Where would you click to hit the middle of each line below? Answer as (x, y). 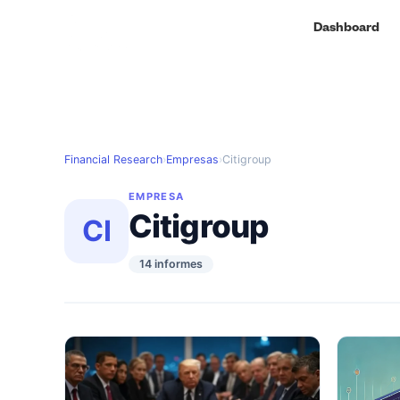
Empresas (192, 159)
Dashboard (346, 29)
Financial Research (113, 159)
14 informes (171, 264)
